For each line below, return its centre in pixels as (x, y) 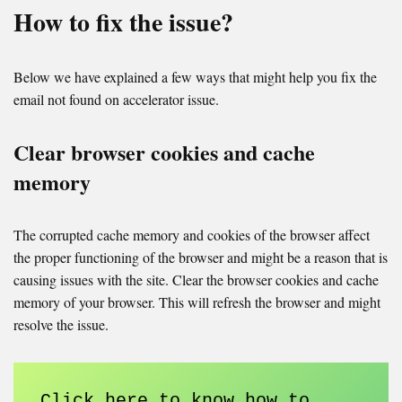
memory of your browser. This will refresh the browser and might (197, 302)
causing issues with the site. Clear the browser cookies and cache (196, 280)
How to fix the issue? (123, 22)
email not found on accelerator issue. (116, 100)
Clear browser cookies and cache (164, 153)
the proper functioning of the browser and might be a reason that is (201, 258)
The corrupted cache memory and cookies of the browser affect (192, 235)
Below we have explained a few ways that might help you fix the (195, 77)
